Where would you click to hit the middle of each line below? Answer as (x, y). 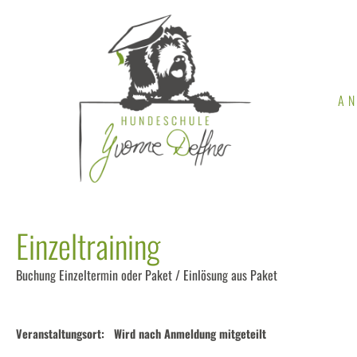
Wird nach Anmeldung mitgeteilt (190, 334)
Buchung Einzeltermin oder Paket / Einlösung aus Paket (147, 275)
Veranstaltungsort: (60, 334)
